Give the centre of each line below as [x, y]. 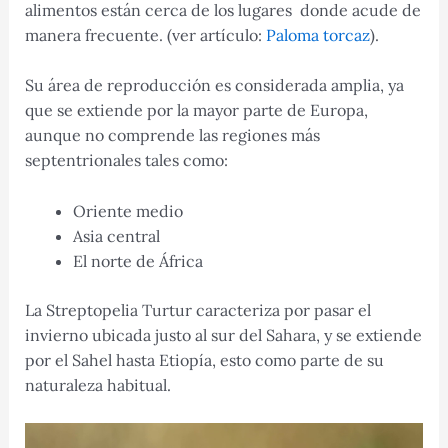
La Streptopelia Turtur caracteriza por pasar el [197, 309]
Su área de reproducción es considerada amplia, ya [214, 85]
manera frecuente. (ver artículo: [145, 34]
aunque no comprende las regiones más [172, 135]
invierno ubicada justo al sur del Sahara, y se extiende [223, 334]
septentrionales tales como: [126, 160]
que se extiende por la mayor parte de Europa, [196, 110]
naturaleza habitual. [97, 384]
